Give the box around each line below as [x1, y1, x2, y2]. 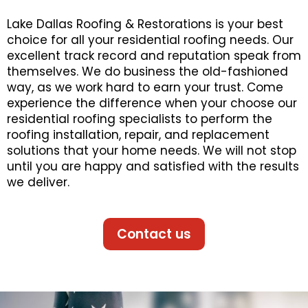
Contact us [117, 225, 191, 243]
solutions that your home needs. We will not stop [7, 142, 296, 159]
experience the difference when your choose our [7, 95, 297, 111]
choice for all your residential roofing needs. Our [7, 32, 294, 48]
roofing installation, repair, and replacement [7, 126, 269, 143]
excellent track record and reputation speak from [7, 47, 301, 64]
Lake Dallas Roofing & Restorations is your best [7, 16, 283, 32]
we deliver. [7, 174, 69, 190]
